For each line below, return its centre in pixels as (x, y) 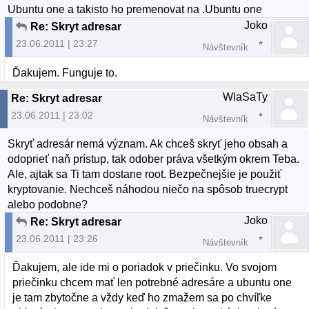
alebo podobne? (48, 204)
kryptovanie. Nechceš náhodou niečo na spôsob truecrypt (148, 189)
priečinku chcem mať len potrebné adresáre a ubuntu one (152, 282)
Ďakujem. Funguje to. (65, 72)
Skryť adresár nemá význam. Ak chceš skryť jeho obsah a (148, 143)
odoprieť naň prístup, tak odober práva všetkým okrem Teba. (154, 159)
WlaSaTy (245, 97)
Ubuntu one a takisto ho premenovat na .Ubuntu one (135, 10)
